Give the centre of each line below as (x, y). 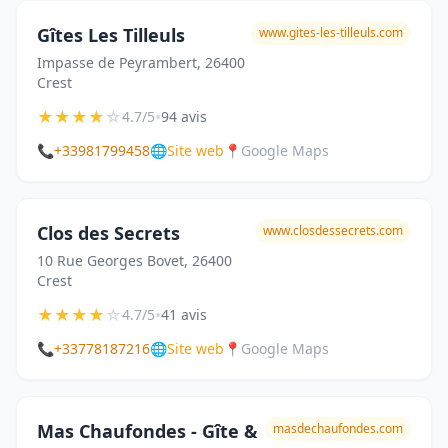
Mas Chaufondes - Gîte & (147, 431)
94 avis (184, 116)
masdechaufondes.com (338, 428)
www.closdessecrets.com (333, 230)
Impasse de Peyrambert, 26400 (141, 62)
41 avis (184, 314)
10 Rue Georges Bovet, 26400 (134, 260)
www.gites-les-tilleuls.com (331, 32)
